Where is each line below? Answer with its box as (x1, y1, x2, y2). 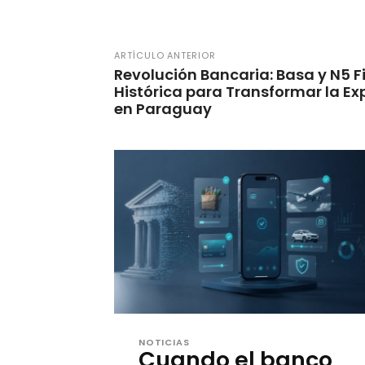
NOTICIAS (139, 336, 190, 350)
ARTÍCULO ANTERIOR (114, 49, 216, 63)
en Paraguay (114, 99, 215, 120)
